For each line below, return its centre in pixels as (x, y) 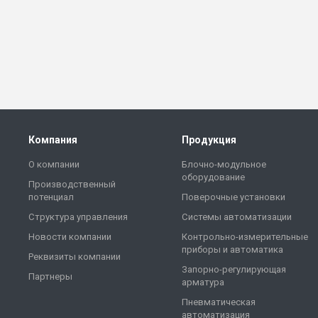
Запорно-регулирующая (234, 270)
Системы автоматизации (237, 217)
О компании (54, 165)
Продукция (209, 140)
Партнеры (50, 277)
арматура (203, 283)
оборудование (213, 177)
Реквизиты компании (75, 257)
